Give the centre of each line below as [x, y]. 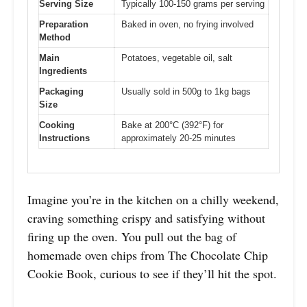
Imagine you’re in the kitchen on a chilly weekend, [153, 199]
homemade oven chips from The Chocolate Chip [148, 255]
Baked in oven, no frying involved [187, 25]
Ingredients [63, 71]
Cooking [57, 125]
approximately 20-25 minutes [179, 138]
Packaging [61, 92]
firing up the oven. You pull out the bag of [132, 236]
